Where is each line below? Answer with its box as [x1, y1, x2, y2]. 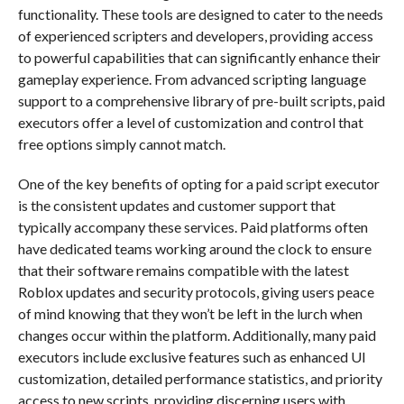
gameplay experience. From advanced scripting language [17, 69, 366, 87]
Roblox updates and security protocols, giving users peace [17, 282, 374, 300]
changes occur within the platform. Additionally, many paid [17, 326, 376, 344]
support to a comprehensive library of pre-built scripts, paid [17, 91, 385, 109]
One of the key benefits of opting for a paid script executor [17, 174, 380, 192]
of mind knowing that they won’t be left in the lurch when [17, 304, 363, 322]
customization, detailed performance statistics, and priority [17, 369, 382, 387]
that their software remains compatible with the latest [17, 261, 349, 279]
